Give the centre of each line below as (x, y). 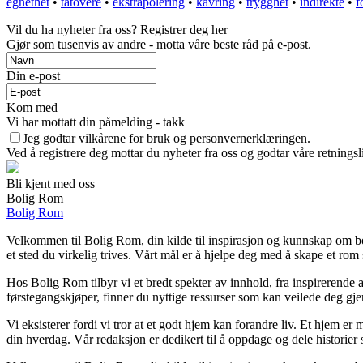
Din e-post (33, 76)
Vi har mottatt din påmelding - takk (96, 122)
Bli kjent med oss (51, 184)
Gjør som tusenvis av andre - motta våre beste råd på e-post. (159, 45)
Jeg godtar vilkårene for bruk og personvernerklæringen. (167, 139)
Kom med (32, 108)
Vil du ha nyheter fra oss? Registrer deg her (117, 30)
